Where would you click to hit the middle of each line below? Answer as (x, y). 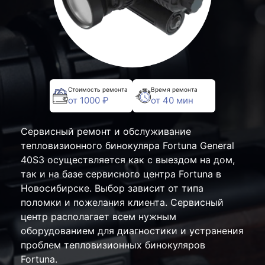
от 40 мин (172, 100)
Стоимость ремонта (98, 89)
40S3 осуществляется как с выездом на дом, (128, 160)
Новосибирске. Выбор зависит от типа (112, 188)
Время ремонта (174, 89)
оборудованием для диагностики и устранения (132, 231)
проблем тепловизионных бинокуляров (113, 245)
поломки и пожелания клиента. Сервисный (122, 202)
